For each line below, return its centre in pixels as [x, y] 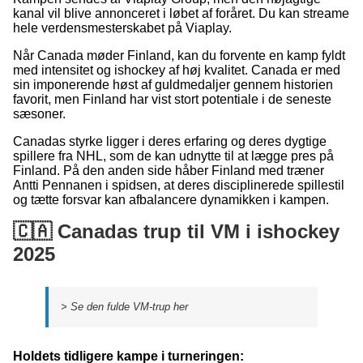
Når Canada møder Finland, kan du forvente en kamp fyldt [179, 56]
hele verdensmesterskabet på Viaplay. [122, 28]
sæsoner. [39, 114]
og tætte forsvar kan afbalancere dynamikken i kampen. [171, 200]
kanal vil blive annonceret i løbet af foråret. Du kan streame [181, 13]
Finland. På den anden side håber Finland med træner [169, 171]
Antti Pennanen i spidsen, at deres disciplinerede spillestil [179, 185]
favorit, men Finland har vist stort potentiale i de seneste [172, 99]
